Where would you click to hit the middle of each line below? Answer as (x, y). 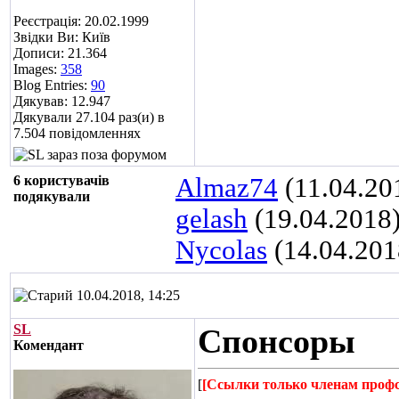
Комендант (49, 345)
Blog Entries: (52, 85)
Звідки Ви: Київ (62, 37)
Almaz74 (227, 188)
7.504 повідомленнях (77, 133)
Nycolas (221, 250)
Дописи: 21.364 (60, 53)
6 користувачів (61, 180)
